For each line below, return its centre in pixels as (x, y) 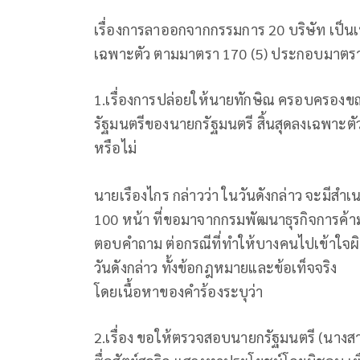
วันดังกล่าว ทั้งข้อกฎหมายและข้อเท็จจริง (216, 268)
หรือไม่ (115, 147)
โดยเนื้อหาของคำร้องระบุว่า (179, 292)
